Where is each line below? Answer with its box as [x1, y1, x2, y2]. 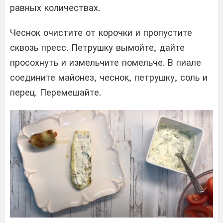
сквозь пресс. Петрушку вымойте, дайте [10, 42, 185, 53]
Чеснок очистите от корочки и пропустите [10, 27, 192, 38]
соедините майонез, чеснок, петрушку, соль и [10, 72, 208, 83]
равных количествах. [10, 2, 100, 13]
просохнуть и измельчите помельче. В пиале [10, 57, 201, 68]
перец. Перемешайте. [10, 87, 101, 98]
